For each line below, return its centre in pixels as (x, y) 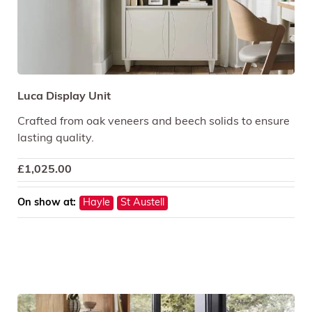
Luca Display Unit (64, 97)
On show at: (47, 203)
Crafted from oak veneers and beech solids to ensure (154, 122)
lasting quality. (56, 139)
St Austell (142, 203)
